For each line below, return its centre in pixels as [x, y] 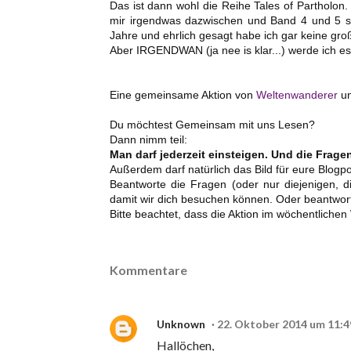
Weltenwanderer [297, 95]
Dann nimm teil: [148, 140]
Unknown [181, 324]
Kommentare [148, 270]
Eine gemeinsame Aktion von [183, 95]
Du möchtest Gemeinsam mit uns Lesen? [212, 125]
